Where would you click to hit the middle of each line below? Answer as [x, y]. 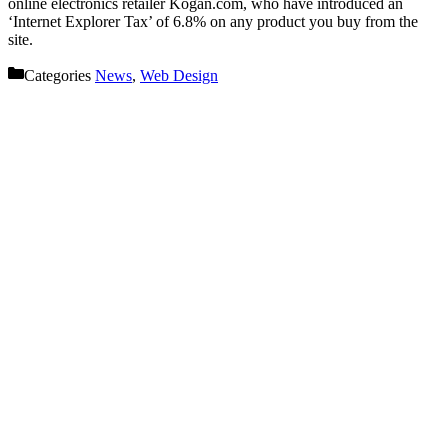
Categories [59, 76]
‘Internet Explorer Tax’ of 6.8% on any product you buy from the [213, 22]
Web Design [179, 76]
